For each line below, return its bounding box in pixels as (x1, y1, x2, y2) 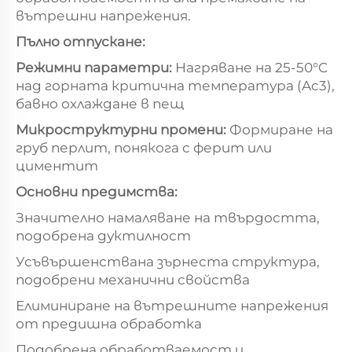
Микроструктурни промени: (16, 121, 229, 137)
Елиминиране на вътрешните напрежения (16, 297, 328, 313)
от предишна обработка (16, 315, 202, 332)
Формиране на (229, 121, 333, 137)
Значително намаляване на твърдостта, (16, 209, 320, 225)
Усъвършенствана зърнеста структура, (16, 253, 320, 269)
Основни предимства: (16, 183, 178, 200)
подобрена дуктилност (16, 227, 191, 244)
